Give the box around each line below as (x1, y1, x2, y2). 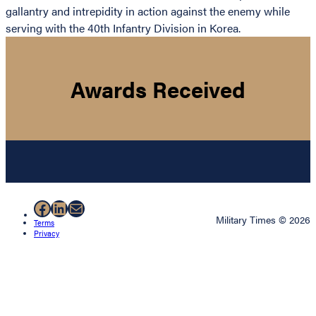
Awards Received (71, 73, 245, 104)
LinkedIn (50, 195, 116, 220)
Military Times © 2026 (216, 212, 310, 227)
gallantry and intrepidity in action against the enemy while (6, 3, 290, 20)
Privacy (34, 228, 59, 239)
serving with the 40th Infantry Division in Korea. (6, 20, 241, 37)
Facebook (33, 195, 106, 220)
